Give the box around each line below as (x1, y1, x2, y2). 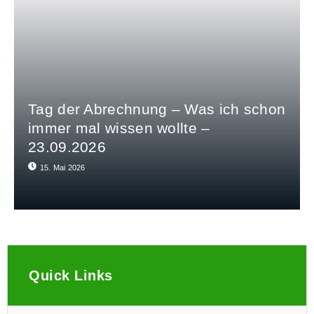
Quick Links (29, 268, 113, 284)
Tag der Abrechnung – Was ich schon (28, 101, 286, 118)
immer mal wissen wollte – (28, 120, 210, 137)
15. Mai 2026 (40, 163, 86, 172)
